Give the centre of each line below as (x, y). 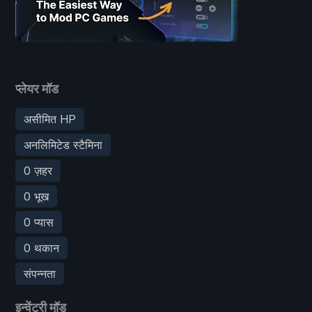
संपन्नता (40, 273)
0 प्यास (39, 222)
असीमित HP (50, 119)
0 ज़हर (38, 170)
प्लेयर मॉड (37, 88)
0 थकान (41, 248)
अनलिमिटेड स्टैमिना (63, 145)
